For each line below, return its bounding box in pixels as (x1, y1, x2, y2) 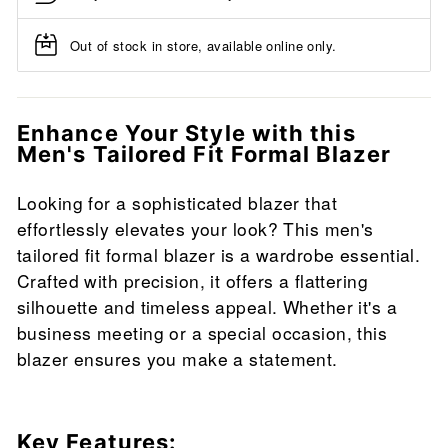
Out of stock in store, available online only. (70, 35, 337, 55)
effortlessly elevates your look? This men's (17, 216, 374, 242)
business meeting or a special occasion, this (17, 320, 388, 346)
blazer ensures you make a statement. (17, 346, 338, 372)
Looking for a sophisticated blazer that (17, 190, 338, 216)
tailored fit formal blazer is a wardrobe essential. (17, 242, 421, 268)
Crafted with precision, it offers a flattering (17, 268, 369, 294)
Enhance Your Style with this (17, 120, 356, 147)
